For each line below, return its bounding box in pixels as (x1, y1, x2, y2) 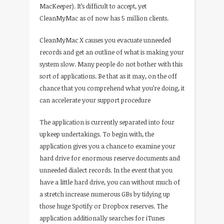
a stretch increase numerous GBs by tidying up (39, 189, 170, 198)
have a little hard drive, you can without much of (39, 177, 180, 186)
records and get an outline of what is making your (39, 47, 184, 56)
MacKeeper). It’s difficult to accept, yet (39, 1, 146, 10)
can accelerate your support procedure (39, 95, 150, 104)
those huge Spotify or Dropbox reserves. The (39, 201, 167, 210)
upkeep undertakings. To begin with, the (39, 129, 154, 138)
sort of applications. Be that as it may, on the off (39, 71, 177, 80)
